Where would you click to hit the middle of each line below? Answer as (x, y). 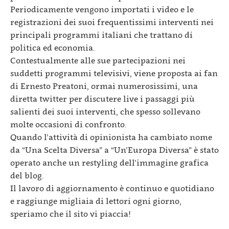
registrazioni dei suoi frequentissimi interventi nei (112, 22)
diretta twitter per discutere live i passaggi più (102, 99)
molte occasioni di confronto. (68, 124)
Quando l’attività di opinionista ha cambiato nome (111, 137)
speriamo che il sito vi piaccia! (71, 214)
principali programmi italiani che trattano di (101, 35)
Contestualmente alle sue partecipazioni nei (98, 60)
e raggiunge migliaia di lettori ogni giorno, (96, 201)
